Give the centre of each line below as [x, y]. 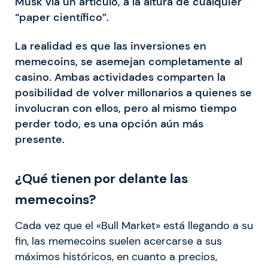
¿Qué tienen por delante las [102, 179]
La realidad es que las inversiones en [111, 46]
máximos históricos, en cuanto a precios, [116, 257]
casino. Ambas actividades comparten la [120, 77]
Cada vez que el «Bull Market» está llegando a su [134, 226]
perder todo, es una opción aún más [109, 124]
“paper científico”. [62, 18]
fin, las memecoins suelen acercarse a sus [118, 241]
